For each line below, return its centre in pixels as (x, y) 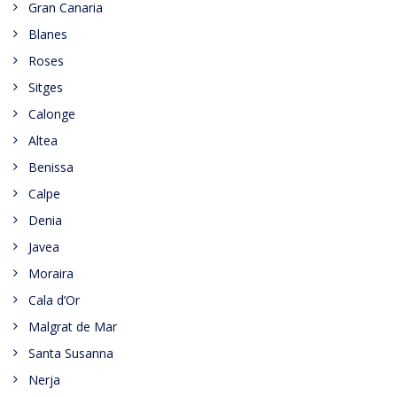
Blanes (48, 34)
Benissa (51, 167)
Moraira (51, 273)
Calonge (52, 114)
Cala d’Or (54, 300)
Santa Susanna (71, 353)
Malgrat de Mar (73, 327)
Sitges (46, 87)
